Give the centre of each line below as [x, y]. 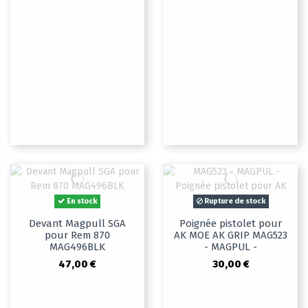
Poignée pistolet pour [231, 224]
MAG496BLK [77, 247]
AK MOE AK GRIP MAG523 [231, 235]
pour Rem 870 [77, 235]
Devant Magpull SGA [77, 224]
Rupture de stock [234, 201]
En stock [81, 201]
